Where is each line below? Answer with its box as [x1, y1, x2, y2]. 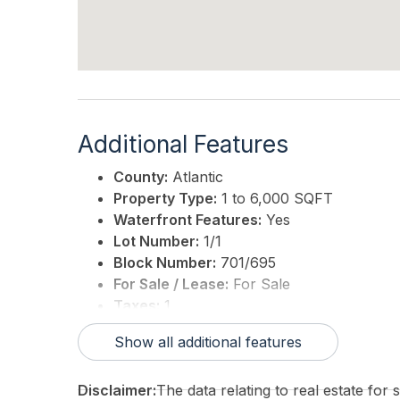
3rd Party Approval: [113, 318, 250, 337]
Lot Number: [113, 232, 199, 251]
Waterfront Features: [113, 211, 262, 229]
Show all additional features [114, 333, 302, 352]
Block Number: [113, 254, 216, 272]
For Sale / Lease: [113, 275, 229, 294]
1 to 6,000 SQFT [217, 189, 333, 208]
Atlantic [168, 168, 223, 187]
